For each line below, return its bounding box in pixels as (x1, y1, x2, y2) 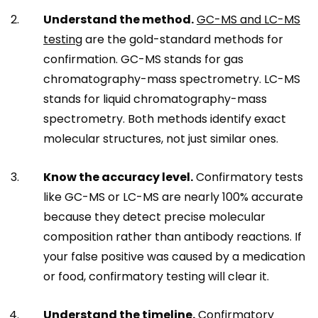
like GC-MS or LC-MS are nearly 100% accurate (43, 188, 303, 205)
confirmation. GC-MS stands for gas (43, 50, 243, 67)
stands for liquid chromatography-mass (43, 90, 267, 107)
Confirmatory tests (193, 168, 303, 185)
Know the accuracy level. (43, 168, 193, 185)
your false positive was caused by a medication (43, 248, 305, 265)
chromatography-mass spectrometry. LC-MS (43, 70, 300, 87)
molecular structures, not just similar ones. (43, 130, 278, 147)
